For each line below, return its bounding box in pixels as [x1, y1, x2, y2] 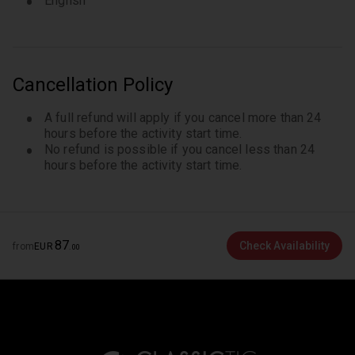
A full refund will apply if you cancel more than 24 [44, 110, 322, 125]
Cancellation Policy [13, 74, 173, 96]
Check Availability [239, 239, 330, 252]
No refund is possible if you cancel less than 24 [44, 142, 315, 157]
